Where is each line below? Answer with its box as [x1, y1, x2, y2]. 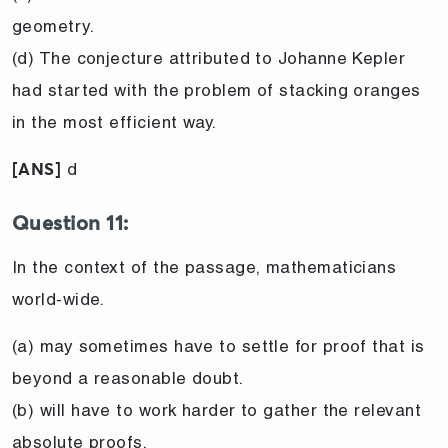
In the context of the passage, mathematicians [12, 256, 397, 277]
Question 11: [12, 213, 129, 234]
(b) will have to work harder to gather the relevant [12, 399, 421, 420]
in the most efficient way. [12, 111, 217, 132]
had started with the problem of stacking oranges [12, 79, 421, 100]
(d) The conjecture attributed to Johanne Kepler [12, 47, 406, 68]
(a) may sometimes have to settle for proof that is [12, 335, 425, 356]
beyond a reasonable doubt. [12, 367, 244, 388]
